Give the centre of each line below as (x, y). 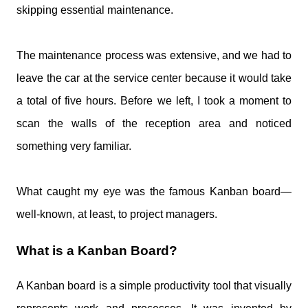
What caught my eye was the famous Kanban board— (154, 191)
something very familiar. (74, 146)
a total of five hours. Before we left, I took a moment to (154, 101)
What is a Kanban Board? (97, 250)
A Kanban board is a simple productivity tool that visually (154, 286)
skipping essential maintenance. (95, 10)
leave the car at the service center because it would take (154, 78)
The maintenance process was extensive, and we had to (154, 55)
